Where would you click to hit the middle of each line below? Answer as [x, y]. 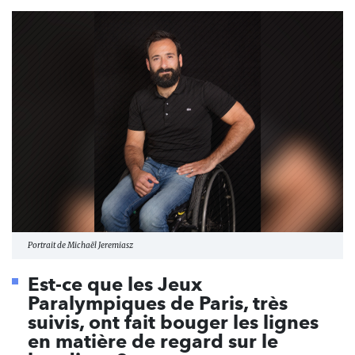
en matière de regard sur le [153, 341]
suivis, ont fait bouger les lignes [173, 322]
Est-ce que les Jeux [115, 284]
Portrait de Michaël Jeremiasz [80, 245]
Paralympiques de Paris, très [158, 303]
